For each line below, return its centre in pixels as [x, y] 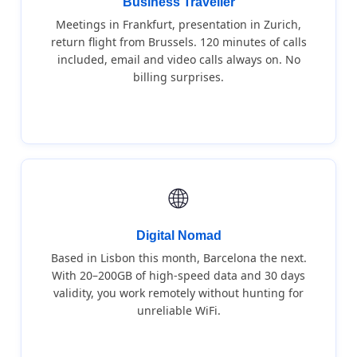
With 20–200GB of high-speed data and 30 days [178, 275]
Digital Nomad [178, 235]
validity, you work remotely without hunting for [178, 293]
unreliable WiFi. [178, 310]
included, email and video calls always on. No [178, 59]
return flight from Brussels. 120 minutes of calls [178, 42]
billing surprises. [178, 77]
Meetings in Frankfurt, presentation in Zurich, [178, 24]
